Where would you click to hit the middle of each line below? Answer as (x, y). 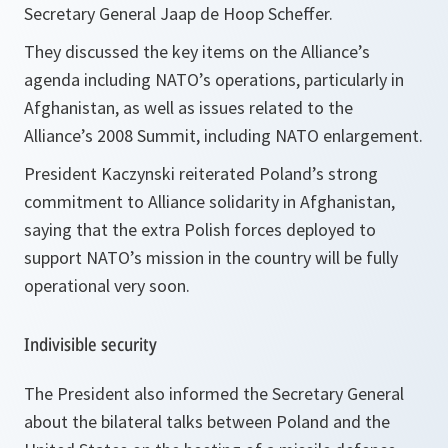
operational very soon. (107, 285)
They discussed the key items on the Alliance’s (197, 51)
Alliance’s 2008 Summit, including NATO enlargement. (223, 135)
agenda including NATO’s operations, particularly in (214, 79)
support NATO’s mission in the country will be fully (211, 257)
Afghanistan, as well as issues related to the (188, 107)
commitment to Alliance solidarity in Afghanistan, (209, 201)
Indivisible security (90, 343)
